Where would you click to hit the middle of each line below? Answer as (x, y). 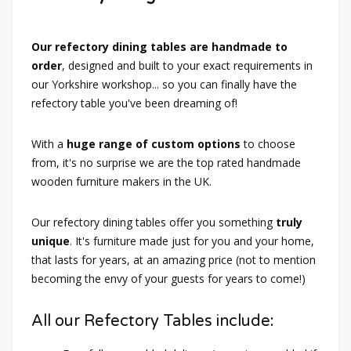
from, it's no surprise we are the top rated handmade (166, 163)
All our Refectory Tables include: (153, 321)
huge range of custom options (155, 144)
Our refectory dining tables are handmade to (159, 47)
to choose (270, 144)
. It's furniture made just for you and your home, (192, 241)
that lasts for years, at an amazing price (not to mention (174, 260)
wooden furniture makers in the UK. (121, 181)
